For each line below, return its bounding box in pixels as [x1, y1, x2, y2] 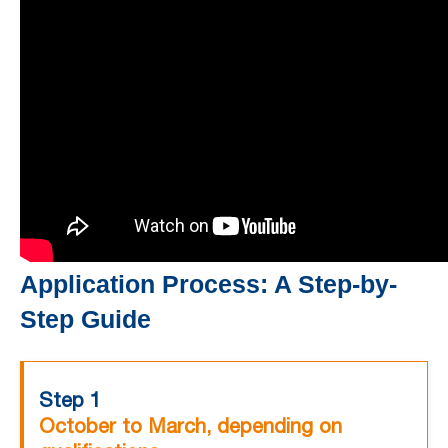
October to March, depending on [39, 414, 342, 438]
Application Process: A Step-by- [20, 270, 397, 299]
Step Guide [20, 305, 151, 334]
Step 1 [39, 388, 101, 412]
